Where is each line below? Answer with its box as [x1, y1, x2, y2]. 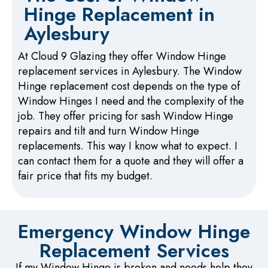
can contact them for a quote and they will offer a [18, 153, 243, 169]
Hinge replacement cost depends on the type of [18, 78, 240, 94]
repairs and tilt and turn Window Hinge [18, 123, 199, 139]
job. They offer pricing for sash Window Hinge [18, 108, 233, 124]
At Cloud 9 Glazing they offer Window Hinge [18, 48, 226, 64]
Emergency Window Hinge [18, 218, 250, 246]
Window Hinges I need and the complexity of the [18, 93, 244, 109]
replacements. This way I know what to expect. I [18, 138, 237, 154]
